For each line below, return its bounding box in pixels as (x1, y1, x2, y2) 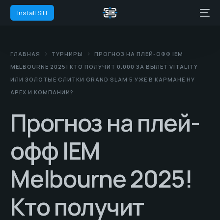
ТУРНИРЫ (52, 50, 83, 57)
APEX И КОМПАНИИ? (10, 88, 74, 96)
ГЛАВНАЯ (10, 50, 41, 57)
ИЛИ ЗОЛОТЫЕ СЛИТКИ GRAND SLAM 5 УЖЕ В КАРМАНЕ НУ (10, 76, 195, 83)
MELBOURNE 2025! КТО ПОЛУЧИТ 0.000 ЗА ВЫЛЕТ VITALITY (10, 63, 198, 70)
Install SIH (17, 8, 48, 17)
